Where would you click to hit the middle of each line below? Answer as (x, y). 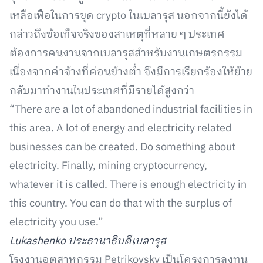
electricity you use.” (56, 222)
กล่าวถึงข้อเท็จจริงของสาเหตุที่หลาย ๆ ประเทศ (117, 35)
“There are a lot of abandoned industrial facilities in (131, 110)
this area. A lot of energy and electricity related (120, 129)
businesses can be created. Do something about (122, 147)
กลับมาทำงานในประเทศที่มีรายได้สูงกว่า (103, 91)
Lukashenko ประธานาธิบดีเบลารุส (88, 241)
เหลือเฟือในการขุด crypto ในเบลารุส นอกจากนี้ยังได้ (129, 16)
